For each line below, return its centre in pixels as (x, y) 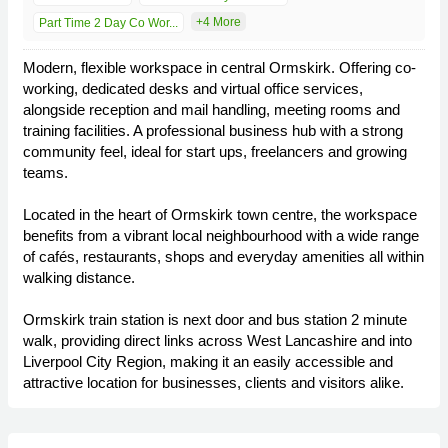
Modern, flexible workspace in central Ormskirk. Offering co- (219, 68)
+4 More (218, 22)
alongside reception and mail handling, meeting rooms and (211, 110)
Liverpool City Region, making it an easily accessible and (208, 362)
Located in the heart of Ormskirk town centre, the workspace (220, 215)
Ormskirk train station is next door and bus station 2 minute (215, 320)
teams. (45, 173)
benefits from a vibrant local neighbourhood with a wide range (221, 236)
